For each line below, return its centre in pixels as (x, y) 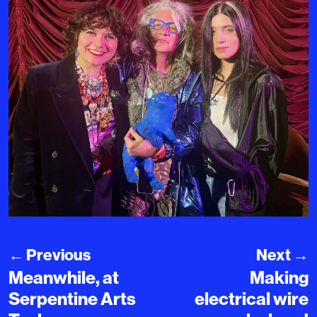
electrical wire (252, 299)
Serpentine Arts (72, 299)
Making (279, 278)
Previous (57, 255)
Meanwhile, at (64, 278)
